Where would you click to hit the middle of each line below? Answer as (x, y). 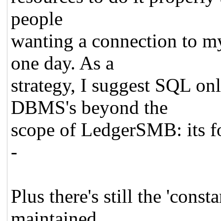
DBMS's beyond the (90, 107)
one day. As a (63, 63)
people (37, 18)
